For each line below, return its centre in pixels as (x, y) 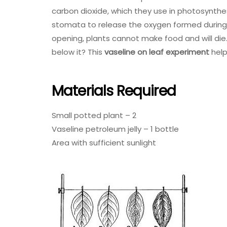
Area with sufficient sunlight (104, 142)
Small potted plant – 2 (94, 115)
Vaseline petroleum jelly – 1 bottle (115, 129)
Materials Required (114, 91)
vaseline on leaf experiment (157, 52)
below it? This (78, 52)
